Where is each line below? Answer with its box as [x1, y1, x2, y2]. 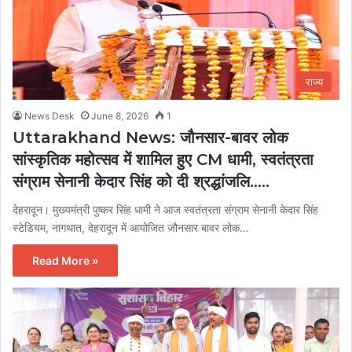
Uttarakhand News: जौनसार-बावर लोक [13, 127, 288, 147]
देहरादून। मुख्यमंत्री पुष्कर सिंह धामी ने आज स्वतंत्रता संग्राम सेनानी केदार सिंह [13, 202, 318, 216]
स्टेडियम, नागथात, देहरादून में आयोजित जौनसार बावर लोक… [13, 220, 249, 234]
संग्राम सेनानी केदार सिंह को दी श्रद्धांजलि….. [13, 171, 269, 191]
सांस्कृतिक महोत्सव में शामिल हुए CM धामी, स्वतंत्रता [13, 149, 313, 169]
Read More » [32, 253, 98, 267]
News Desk [24, 109, 75, 122]
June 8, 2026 [91, 109, 148, 122]
